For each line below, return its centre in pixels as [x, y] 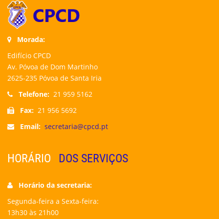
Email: [28, 127]
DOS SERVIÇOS [92, 158]
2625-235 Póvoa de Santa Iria [55, 78]
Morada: [30, 40]
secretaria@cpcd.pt [76, 127]
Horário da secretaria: [54, 185]
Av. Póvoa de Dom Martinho [53, 67]
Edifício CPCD [29, 56]
